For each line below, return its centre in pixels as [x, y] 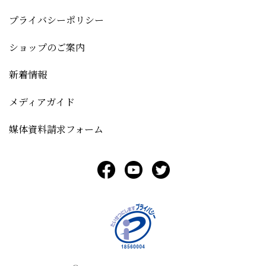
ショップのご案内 [47, 47]
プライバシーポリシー [56, 20]
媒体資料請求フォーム [56, 129]
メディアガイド [42, 102]
